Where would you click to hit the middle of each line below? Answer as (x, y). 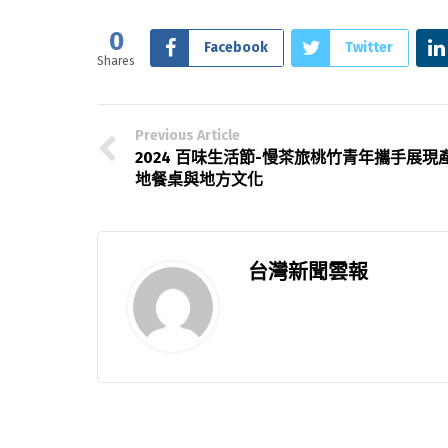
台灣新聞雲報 (308, 272)
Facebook (236, 48)
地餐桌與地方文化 (199, 180)
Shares (116, 61)
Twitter (369, 48)
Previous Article (187, 136)
